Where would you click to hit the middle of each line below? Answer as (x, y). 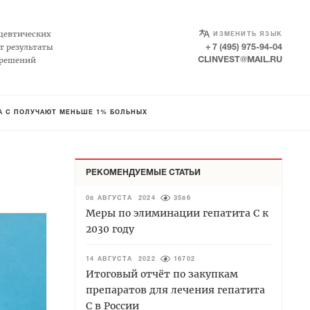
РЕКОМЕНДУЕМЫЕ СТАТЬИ (143, 172)
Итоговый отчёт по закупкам (162, 274)
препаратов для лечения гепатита (175, 290)
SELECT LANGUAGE (240, 31)
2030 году (110, 229)
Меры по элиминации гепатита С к (177, 213)
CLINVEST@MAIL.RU (240, 60)
